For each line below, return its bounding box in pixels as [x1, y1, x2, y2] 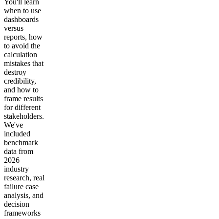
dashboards [4, 15, 39, 23]
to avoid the [4, 41, 40, 50]
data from [4, 147, 33, 155]
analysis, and [4, 191, 44, 199]
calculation [4, 50, 37, 59]
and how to [4, 85, 39, 94]
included [4, 129, 30, 138]
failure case [4, 182, 39, 191]
